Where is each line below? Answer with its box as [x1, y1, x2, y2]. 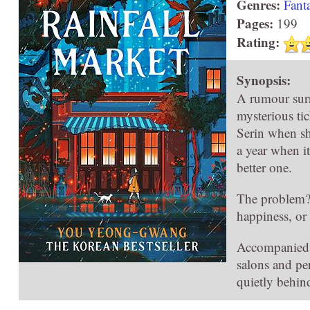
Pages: [237, 14, 273, 33]
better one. [237, 158, 292, 176]
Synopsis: [237, 70, 291, 89]
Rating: [237, 33, 280, 51]
